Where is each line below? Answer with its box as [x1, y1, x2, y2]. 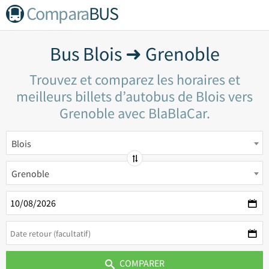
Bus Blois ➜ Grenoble [49, 42, 220, 66]
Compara [26, 2, 89, 25]
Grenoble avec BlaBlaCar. [59, 104, 210, 122]
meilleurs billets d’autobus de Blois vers [16, 87, 253, 106]
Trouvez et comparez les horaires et [29, 70, 240, 89]
